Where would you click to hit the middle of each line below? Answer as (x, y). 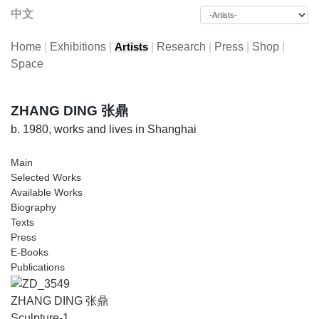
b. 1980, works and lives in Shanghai (104, 129)
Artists (131, 47)
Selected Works (46, 177)
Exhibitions (78, 47)
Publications (38, 267)
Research (181, 47)
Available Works (47, 192)
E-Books (30, 252)
